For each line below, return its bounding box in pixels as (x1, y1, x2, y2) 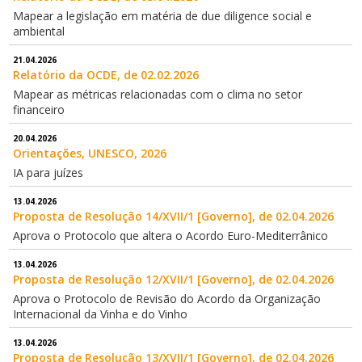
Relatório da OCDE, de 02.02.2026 (13, 67, 200, 83)
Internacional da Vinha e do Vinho (13, 306, 188, 322)
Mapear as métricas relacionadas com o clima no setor (13, 86, 303, 103)
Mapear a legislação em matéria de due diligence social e (13, 8, 313, 24)
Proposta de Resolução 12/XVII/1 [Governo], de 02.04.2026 (13, 271, 335, 288)
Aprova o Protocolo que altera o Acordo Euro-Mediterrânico (13, 228, 329, 244)
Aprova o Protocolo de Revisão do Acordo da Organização (13, 291, 322, 307)
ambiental (13, 23, 65, 40)
